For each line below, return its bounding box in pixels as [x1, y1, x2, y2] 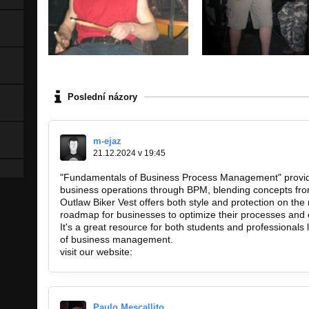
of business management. [60, 234, 173, 246]
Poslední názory [68, 91, 137, 102]
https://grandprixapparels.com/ [135, 246, 268, 258]
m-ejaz [93, 136, 121, 147]
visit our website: [60, 246, 135, 258]
